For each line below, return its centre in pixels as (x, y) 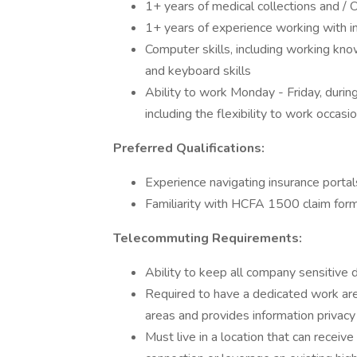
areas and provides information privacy (250, 316)
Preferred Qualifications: (189, 148)
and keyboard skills (198, 71)
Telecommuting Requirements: (208, 238)
